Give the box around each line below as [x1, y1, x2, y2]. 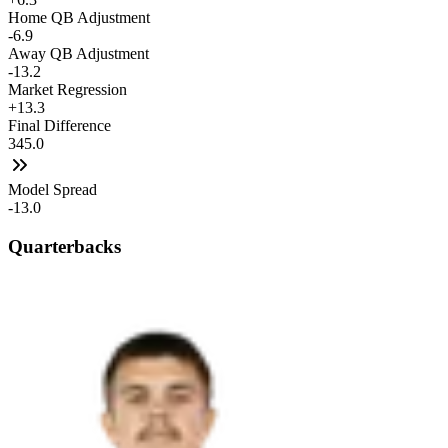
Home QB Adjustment [8, 9, 150, 27]
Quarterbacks [8, 235, 121, 257]
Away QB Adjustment [8, 45, 149, 63]
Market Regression [8, 81, 127, 99]
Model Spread [8, 181, 97, 199]
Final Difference [8, 117, 111, 135]
